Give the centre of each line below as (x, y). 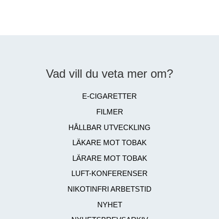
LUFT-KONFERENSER (109, 174)
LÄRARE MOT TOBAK (109, 158)
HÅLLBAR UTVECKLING (109, 127)
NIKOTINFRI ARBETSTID (109, 189)
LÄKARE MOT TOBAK (109, 143)
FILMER (109, 112)
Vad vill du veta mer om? (109, 73)
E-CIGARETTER (109, 97)
